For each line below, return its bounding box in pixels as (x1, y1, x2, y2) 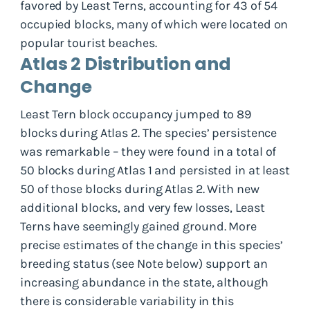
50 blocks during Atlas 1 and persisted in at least (20, 162, 290, 178)
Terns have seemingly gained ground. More (20, 218, 257, 234)
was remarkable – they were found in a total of (20, 143, 277, 159)
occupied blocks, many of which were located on (20, 16, 289, 32)
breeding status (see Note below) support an (20, 255, 268, 271)
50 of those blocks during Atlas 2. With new (20, 181, 259, 197)
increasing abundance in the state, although (20, 274, 268, 290)
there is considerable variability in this (20, 293, 234, 309)
